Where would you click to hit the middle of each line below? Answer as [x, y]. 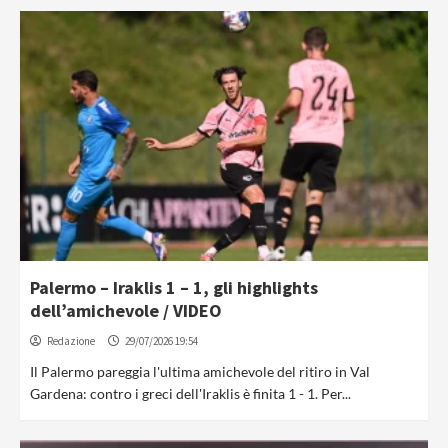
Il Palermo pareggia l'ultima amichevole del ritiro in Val [200, 371]
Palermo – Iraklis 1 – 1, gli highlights [174, 287]
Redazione [71, 341]
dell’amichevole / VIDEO [126, 310]
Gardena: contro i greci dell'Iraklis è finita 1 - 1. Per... [190, 393]
